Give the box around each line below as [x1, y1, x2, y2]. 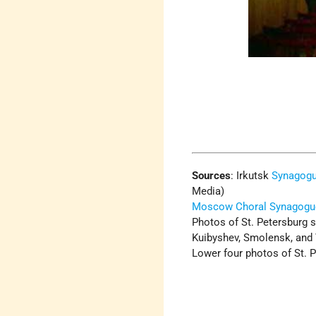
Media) [192, 184, 225, 197]
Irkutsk [233, 169, 272, 182]
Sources [192, 169, 231, 182]
